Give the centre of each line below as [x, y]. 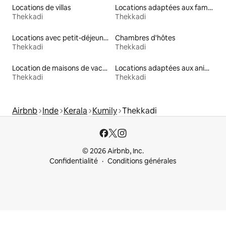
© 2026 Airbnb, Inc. [113, 151]
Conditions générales [142, 161]
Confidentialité [74, 161]
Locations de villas [42, 8]
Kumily [105, 111]
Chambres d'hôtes [145, 38]
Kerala [75, 111]
